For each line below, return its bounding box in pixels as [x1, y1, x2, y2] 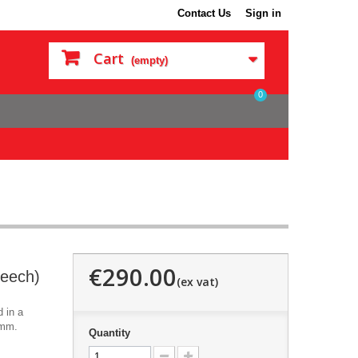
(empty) [131, 54, 168, 66]
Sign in [245, 7, 281, 19]
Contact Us [177, 7, 231, 19]
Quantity [88, 326, 130, 339]
